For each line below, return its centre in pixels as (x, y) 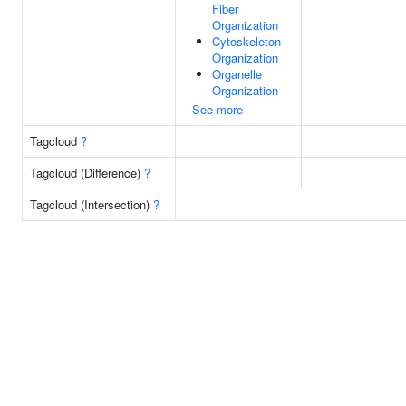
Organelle (237, 74)
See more (217, 109)
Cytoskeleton (246, 41)
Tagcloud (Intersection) (92, 204)
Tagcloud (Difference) (87, 173)
